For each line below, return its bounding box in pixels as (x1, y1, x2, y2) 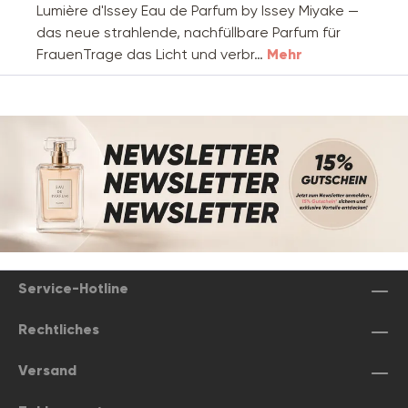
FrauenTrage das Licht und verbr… (36, 46, 267, 64)
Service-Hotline (18, 280, 128, 298)
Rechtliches (18, 321, 99, 339)
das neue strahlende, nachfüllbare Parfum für (36, 24, 341, 42)
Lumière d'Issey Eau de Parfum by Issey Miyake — (36, 2, 359, 20)
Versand (18, 362, 76, 380)
